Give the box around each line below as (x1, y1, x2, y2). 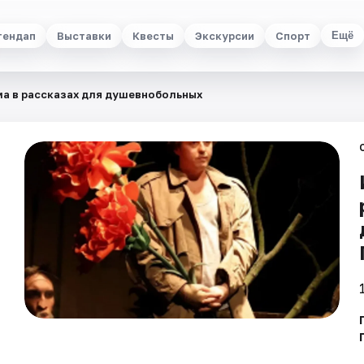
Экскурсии (194, 28, 254, 42)
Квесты (132, 28, 174, 42)
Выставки (56, 28, 111, 42)
